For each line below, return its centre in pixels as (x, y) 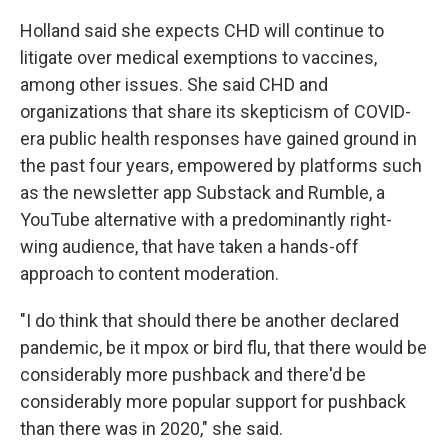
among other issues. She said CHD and (174, 84)
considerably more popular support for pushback (213, 401)
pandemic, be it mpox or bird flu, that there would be (223, 347)
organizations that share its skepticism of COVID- (215, 111)
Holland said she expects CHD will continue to (202, 30)
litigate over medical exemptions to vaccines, (198, 57)
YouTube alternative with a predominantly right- (206, 219)
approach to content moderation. (149, 273)
